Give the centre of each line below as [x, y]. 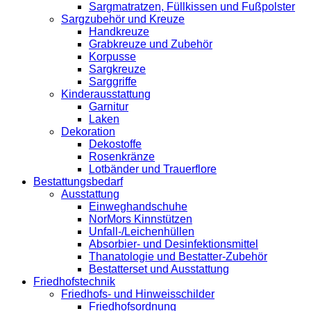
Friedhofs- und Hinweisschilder [138, 294]
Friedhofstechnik [74, 282]
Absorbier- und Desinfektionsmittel [174, 244]
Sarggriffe [113, 82]
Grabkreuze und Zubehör [151, 44]
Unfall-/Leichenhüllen [142, 232]
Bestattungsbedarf [78, 182]
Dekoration [88, 132]
